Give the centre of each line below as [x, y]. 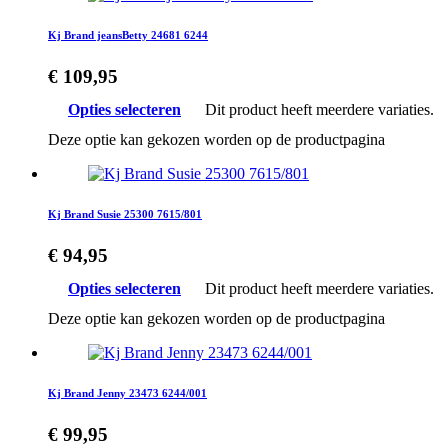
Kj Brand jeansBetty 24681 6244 [128, 35]
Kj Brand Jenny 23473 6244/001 [127, 392]
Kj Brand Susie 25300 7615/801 [125, 213]
